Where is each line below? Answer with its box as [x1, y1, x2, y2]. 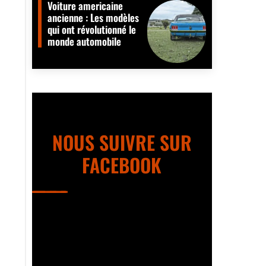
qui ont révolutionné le [47, 22, 136, 37]
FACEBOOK [82, 151, 162, 179]
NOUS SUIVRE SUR [52, 128, 192, 157]
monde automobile [47, 34, 121, 49]
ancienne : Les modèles [47, 10, 139, 26]
